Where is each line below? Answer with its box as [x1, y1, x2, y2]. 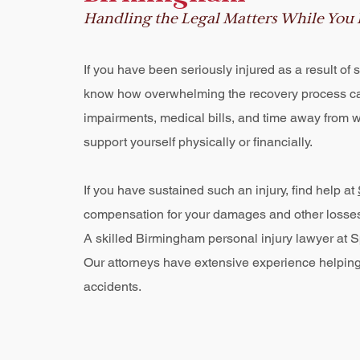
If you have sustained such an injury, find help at [84, 182, 358, 198]
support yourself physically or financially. [84, 134, 313, 149]
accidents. [84, 279, 141, 294]
